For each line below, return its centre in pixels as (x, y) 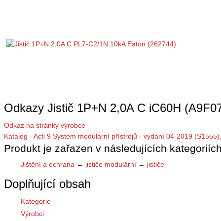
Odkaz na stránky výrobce (45, 125)
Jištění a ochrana (48, 165)
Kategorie (36, 202)
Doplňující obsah (47, 184)
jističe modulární (111, 165)
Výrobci (32, 214)
